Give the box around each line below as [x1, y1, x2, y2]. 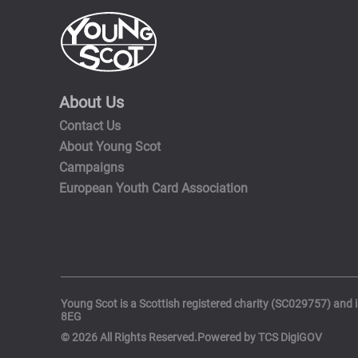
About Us [59, 92, 125, 112]
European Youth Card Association [59, 181, 249, 197]
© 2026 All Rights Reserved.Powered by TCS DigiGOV [60, 330, 322, 344]
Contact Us [59, 117, 121, 133]
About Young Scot [59, 138, 161, 154]
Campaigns [59, 159, 125, 175]
